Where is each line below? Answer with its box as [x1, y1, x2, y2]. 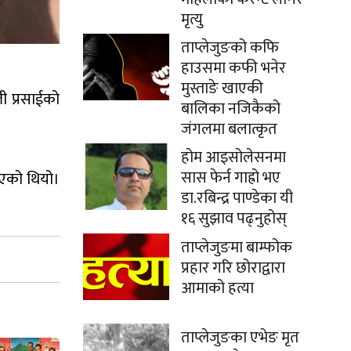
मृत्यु [181, 6, 203, 33]
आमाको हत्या [181, 275, 254, 302]
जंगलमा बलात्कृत [181, 116, 277, 143]
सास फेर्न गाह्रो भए [181, 165, 280, 191]
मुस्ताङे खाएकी [181, 75, 263, 102]
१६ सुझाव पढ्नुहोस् [181, 205, 287, 232]
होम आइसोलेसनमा [181, 144, 286, 171]
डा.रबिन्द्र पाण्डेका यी [181, 185, 293, 212]
